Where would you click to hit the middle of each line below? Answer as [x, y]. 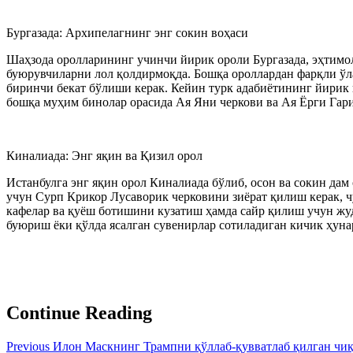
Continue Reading [79, 312]
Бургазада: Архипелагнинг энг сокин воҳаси [127, 32]
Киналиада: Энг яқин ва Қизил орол [104, 155]
